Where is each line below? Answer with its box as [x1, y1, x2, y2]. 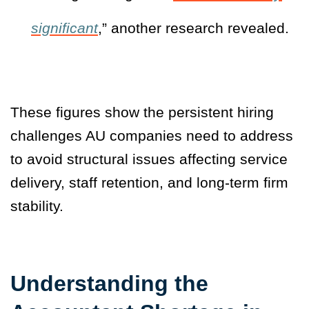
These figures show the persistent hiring [10, 104, 274, 121]
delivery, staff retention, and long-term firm [10, 175, 288, 191]
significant [31, 20, 98, 37]
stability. [10, 198, 63, 215]
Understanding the [10, 271, 208, 297]
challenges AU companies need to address [10, 128, 293, 144]
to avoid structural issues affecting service [10, 151, 288, 168]
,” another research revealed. [98, 20, 289, 37]
